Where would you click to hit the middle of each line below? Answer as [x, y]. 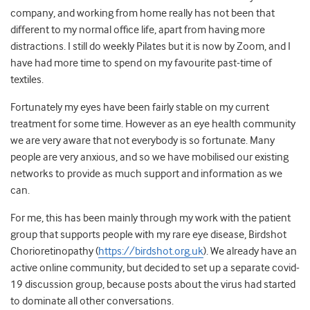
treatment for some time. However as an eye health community [153, 124]
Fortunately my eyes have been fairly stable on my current [140, 108]
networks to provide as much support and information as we [146, 174]
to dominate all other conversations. [94, 301]
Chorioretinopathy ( [54, 252]
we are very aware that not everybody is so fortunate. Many [143, 141]
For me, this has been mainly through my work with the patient [151, 218]
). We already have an [250, 252]
